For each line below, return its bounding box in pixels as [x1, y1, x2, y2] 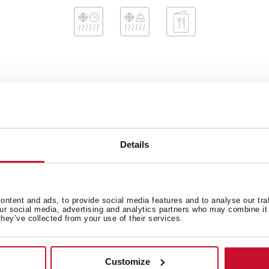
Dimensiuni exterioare [35, 92, 147, 104]
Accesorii [35, 195, 80, 207]
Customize [105, 256, 151, 267]
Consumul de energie [35, 144, 142, 156]
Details [119, 139, 150, 150]
